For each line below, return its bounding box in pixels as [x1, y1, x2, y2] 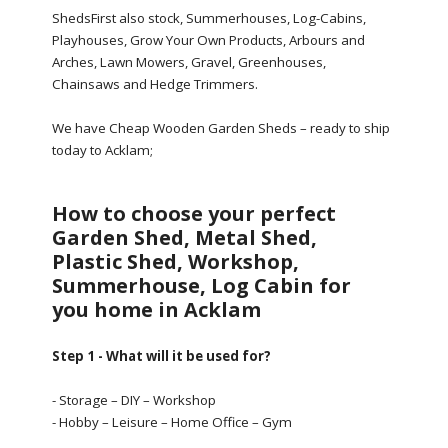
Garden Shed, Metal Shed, [51, 224, 317, 251]
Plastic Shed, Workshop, [51, 248, 299, 275]
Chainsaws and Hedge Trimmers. [51, 75, 258, 93]
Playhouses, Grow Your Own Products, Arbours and [51, 31, 365, 49]
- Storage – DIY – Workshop [51, 391, 216, 409]
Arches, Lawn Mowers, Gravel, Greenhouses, [51, 53, 326, 71]
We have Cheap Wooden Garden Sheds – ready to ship [51, 119, 390, 137]
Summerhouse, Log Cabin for [51, 272, 351, 299]
